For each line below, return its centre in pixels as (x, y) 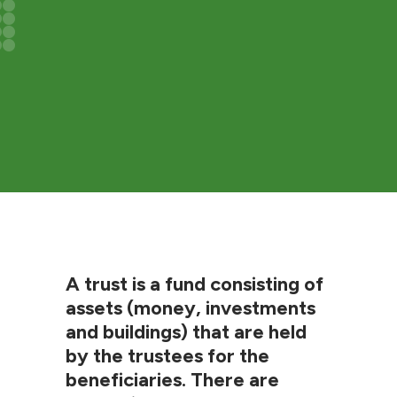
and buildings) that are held (186, 332)
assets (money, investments (191, 308)
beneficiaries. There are (172, 380)
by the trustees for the (167, 356)
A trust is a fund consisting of (195, 284)
